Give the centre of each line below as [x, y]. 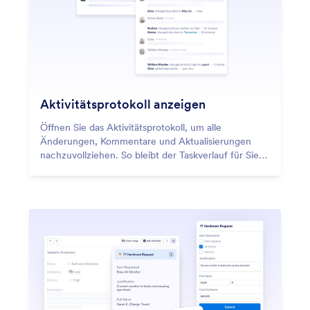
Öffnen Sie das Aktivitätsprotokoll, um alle [131, 127]
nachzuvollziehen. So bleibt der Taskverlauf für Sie [149, 155]
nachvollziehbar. [75, 168]
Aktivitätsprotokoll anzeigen [123, 104]
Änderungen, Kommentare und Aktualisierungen [146, 141]
